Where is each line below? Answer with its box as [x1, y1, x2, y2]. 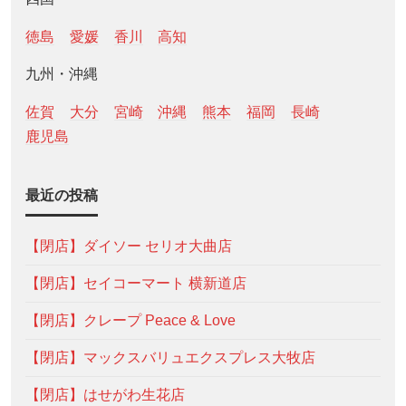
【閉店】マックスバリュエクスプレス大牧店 [25, 350, 315, 366]
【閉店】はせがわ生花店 [25, 387, 185, 403]
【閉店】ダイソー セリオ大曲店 [25, 238, 232, 255]
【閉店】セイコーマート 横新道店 [25, 275, 246, 292]
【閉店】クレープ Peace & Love [25, 313, 236, 329]
